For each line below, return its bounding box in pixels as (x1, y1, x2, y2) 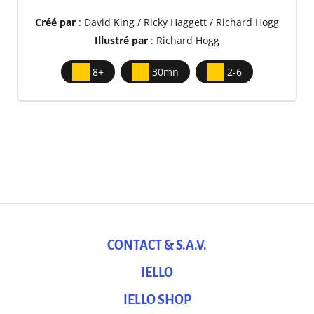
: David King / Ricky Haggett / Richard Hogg (76, 15, 279, 29)
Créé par (35, 15, 76, 29)
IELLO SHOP (123, 293, 191, 308)
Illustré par (95, 34, 148, 48)
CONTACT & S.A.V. (107, 238, 207, 253)
